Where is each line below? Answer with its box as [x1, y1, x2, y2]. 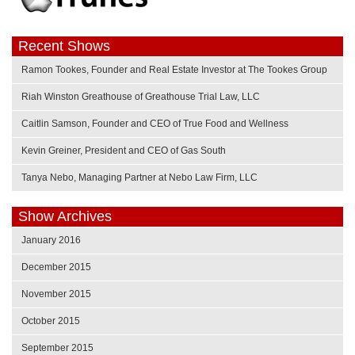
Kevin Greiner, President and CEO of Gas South [21, 144, 226, 156]
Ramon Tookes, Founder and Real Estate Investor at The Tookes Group [21, 63, 327, 75]
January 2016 [21, 234, 81, 246]
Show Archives [18, 208, 112, 224]
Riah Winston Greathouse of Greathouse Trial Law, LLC [21, 90, 260, 102]
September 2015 [21, 342, 94, 353]
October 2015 [21, 315, 80, 326]
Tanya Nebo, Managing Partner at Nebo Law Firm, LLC [21, 171, 258, 183]
